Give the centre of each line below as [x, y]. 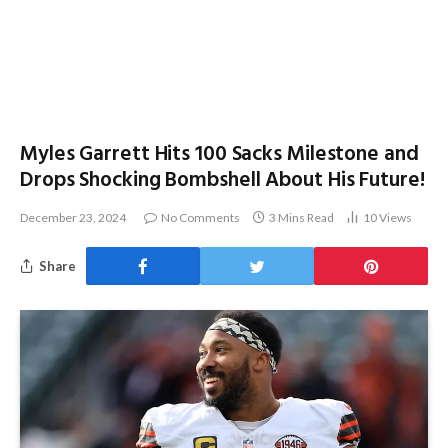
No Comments [200, 217]
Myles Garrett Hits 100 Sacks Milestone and [219, 154]
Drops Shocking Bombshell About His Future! [222, 180]
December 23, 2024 [73, 217]
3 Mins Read [301, 217]
